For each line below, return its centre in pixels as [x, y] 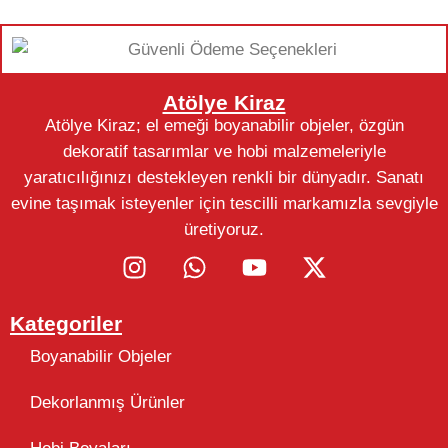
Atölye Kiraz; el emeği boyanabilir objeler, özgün [224, 125]
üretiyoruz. [224, 229]
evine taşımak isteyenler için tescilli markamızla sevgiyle [224, 203]
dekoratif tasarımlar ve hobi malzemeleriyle [224, 151]
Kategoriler [66, 323]
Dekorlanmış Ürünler [107, 402]
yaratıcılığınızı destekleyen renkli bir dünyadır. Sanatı [224, 177]
